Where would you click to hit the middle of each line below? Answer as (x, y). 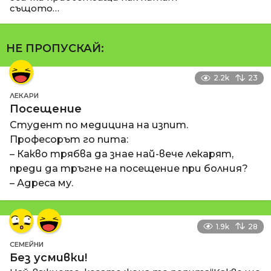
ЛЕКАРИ (24, 96)
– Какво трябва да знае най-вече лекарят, (122, 154)
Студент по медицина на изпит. (99, 125)
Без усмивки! (48, 257)
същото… (34, 8)
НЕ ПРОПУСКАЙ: (55, 49)
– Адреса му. (41, 183)
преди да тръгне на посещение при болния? (129, 169)
